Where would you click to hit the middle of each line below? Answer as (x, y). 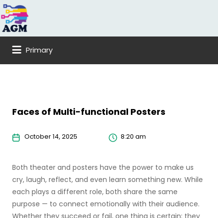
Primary (39, 50)
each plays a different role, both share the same (95, 192)
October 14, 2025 (51, 136)
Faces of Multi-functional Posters (89, 112)
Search (18, 11)
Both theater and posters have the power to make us (103, 167)
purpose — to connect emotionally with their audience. (106, 204)
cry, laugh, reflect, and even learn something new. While (108, 180)
